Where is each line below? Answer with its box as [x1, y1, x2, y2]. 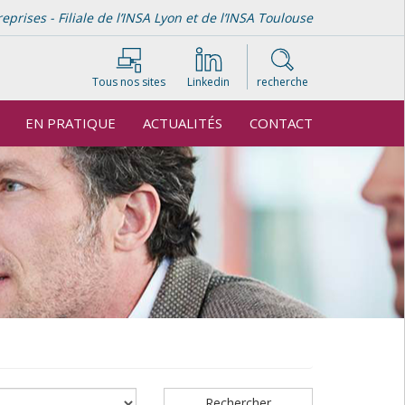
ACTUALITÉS [143, 114, 222, 132]
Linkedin [187, 74, 230, 89]
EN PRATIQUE [25, 114, 116, 132]
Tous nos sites [92, 74, 165, 89]
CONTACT [250, 114, 313, 132]
